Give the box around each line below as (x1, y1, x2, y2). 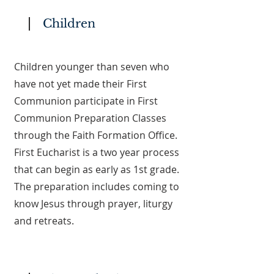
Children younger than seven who (14, 60, 169, 73)
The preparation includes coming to (14, 180, 179, 193)
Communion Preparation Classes (14, 111, 166, 125)
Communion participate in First (14, 94, 158, 108)
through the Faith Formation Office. (14, 128, 177, 142)
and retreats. (14, 214, 74, 228)
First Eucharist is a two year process (14, 146, 179, 159)
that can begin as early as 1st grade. (14, 163, 179, 176)
